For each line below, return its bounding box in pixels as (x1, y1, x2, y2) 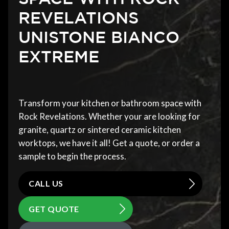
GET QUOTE (29, 203, 79, 214)
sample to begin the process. (18, 150, 126, 162)
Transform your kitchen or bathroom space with (18, 97, 201, 108)
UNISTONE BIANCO (18, 27, 179, 46)
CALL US (29, 178, 63, 189)
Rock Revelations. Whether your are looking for (18, 110, 200, 122)
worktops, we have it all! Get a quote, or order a (18, 137, 200, 148)
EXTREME (18, 47, 99, 65)
